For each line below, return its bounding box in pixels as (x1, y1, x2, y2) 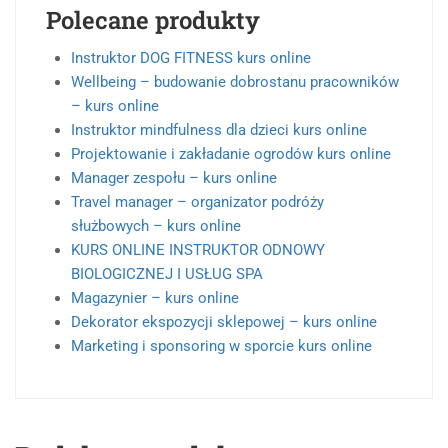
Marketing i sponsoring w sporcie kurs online (71, 337, 372, 356)
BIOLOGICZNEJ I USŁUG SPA (71, 265, 263, 284)
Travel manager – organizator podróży (71, 193, 324, 212)
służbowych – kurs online (71, 217, 241, 236)
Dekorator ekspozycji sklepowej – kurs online (71, 313, 377, 332)
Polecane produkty (46, 4, 260, 37)
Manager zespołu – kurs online (71, 169, 277, 188)
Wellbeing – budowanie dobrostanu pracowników (71, 73, 399, 92)
